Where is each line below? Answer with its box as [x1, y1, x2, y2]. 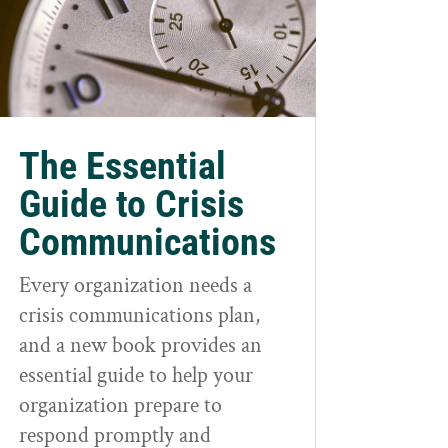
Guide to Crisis [18, 181, 244, 226]
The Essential [18, 143, 226, 188]
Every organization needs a [18, 270, 252, 300]
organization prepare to [18, 390, 222, 420]
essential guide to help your [18, 360, 253, 390]
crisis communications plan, [18, 300, 260, 330]
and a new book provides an [18, 330, 262, 360]
